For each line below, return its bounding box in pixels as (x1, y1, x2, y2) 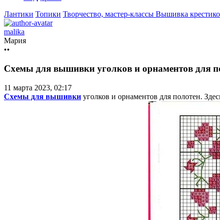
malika (4, 27, 25, 36)
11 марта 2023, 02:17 (4, 83, 72, 92)
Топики (35, 10, 61, 19)
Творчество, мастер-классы (63, 10, 156, 19)
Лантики (4, 10, 33, 19)
